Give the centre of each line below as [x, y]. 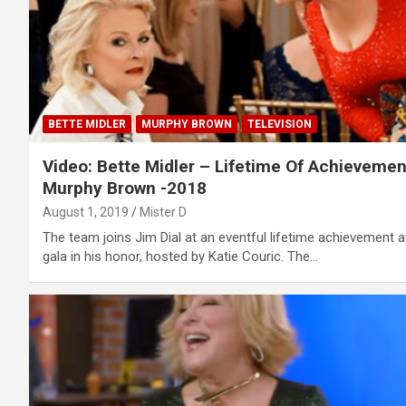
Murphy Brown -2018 [125, 188]
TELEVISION [280, 124]
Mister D [163, 212]
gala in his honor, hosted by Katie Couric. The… [180, 256]
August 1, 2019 [86, 212]
